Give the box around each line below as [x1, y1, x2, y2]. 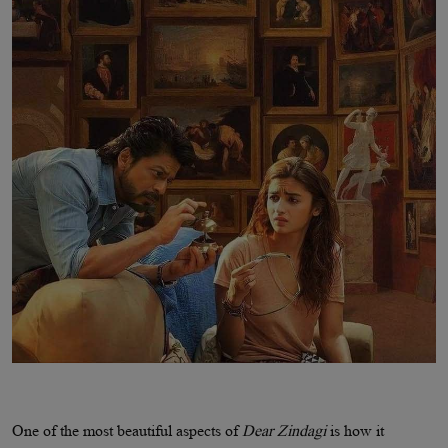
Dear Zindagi [242, 421, 326, 439]
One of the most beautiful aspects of [12, 421, 242, 439]
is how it [326, 421, 384, 439]
